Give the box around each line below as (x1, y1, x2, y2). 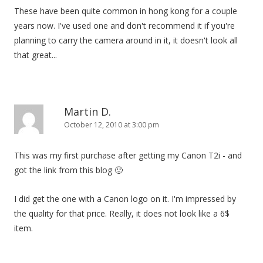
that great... (14, 49, 57, 60)
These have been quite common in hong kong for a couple (14, 5, 237, 16)
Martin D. (64, 104, 111, 119)
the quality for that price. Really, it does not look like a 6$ (14, 207, 230, 219)
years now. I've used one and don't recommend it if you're (14, 19, 235, 31)
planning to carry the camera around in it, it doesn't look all (14, 34, 238, 46)
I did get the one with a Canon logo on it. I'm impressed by (14, 193, 236, 204)
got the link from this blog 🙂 (14, 164, 123, 176)
